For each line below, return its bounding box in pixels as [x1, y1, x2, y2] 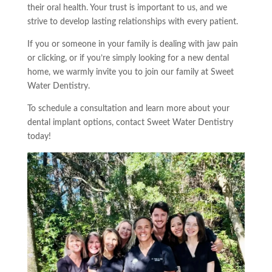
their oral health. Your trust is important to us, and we [27, 4, 227, 12]
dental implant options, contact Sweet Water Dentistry [27, 118, 233, 127]
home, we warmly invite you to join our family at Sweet [27, 68, 234, 76]
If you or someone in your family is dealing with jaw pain [27, 40, 238, 49]
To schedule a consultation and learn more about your [27, 104, 229, 113]
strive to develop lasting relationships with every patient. [27, 18, 238, 26]
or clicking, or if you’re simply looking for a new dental [27, 54, 229, 63]
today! [27, 132, 51, 141]
